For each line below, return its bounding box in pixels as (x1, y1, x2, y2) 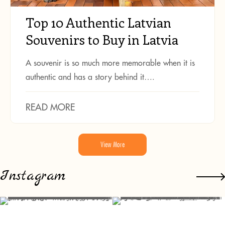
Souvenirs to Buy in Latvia (26, 31, 178, 49)
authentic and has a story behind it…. (26, 72, 155, 82)
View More (100, 140, 125, 150)
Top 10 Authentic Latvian (26, 14, 171, 32)
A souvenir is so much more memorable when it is (26, 58, 195, 68)
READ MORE (26, 101, 75, 114)
